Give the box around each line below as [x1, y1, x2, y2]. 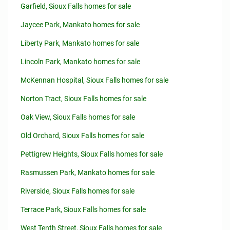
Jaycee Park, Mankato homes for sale [21, 21, 140, 29]
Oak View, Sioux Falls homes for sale [21, 113, 135, 121]
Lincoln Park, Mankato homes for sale [21, 57, 140, 66]
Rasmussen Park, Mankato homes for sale [21, 168, 155, 177]
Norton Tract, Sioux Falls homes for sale [21, 94, 146, 103]
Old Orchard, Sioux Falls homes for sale [21, 131, 144, 140]
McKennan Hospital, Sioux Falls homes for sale [21, 76, 168, 84]
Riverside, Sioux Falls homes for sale [21, 187, 135, 195]
